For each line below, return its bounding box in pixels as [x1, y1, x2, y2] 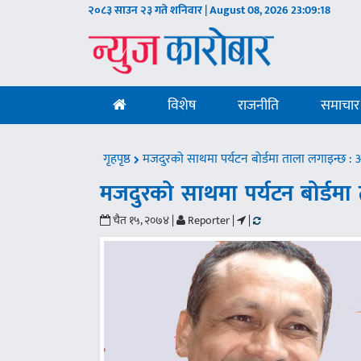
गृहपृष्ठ [103, 148, 135, 170]
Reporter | [185, 211, 235, 230]
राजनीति [238, 93, 280, 118]
